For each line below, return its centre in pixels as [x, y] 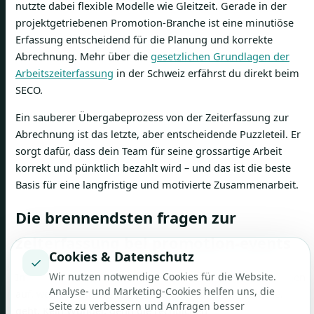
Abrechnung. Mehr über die [83, 56]
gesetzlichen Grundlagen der [220, 56]
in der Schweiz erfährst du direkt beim [206, 73]
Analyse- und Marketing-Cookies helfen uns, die [162, 291]
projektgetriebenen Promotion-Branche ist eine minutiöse [155, 23]
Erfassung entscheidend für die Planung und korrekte [144, 40]
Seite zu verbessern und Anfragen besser [147, 306]
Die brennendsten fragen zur [126, 218]
